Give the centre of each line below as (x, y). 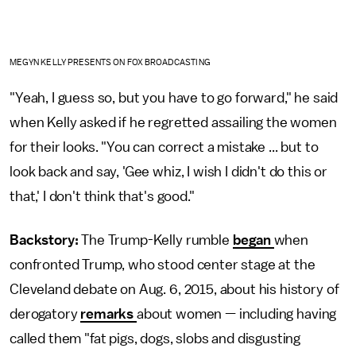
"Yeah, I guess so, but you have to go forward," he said (174, 97)
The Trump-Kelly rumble (157, 240)
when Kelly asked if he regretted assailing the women (173, 122)
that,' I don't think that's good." (102, 196)
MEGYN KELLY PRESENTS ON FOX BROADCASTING (110, 62)
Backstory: (46, 240)
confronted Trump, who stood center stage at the (163, 264)
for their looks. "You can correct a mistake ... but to (164, 147)
